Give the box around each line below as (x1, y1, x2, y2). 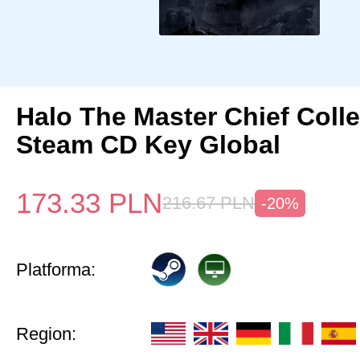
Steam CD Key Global (16, 130, 280, 159)
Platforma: (16, 260, 96, 280)
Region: (16, 324, 76, 344)
